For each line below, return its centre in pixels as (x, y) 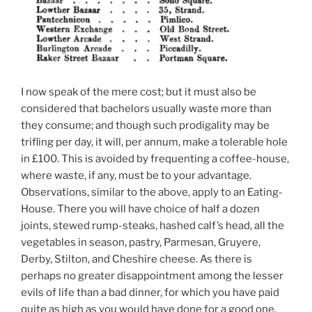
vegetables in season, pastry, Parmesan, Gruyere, (141, 243)
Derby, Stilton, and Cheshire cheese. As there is (136, 259)
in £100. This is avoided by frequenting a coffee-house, (155, 159)
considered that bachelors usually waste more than (146, 109)
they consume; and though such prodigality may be (145, 126)
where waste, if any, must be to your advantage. (136, 176)
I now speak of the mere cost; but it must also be (139, 92)
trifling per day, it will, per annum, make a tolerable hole (154, 142)
